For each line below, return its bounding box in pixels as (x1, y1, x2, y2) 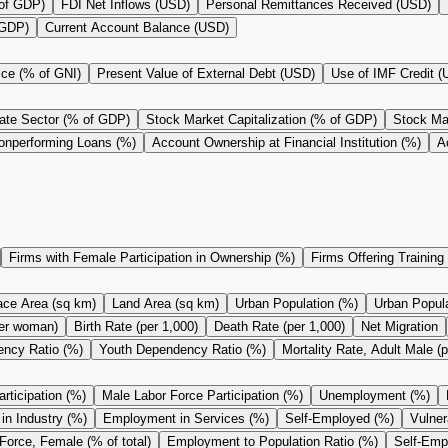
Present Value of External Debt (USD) (97, 66, 315, 82)
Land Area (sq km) (112, 296, 219, 312)
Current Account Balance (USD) (45, 20, 229, 36)
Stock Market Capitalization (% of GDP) (146, 112, 377, 128)
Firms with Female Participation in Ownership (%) (9, 250, 295, 266)
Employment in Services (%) (103, 411, 269, 427)
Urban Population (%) (235, 296, 358, 312)
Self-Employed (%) (285, 411, 394, 427)
